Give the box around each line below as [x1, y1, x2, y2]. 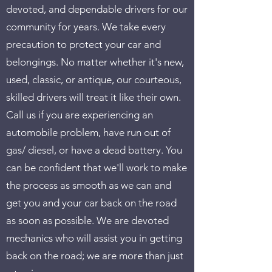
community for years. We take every [6, 21, 166, 33]
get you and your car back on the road [6, 197, 177, 209]
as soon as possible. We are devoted [6, 214, 169, 226]
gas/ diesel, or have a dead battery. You [6, 144, 182, 156]
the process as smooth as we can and [6, 179, 171, 191]
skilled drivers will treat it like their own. [6, 91, 181, 103]
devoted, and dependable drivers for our [6, 3, 188, 15]
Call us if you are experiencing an [6, 109, 153, 121]
